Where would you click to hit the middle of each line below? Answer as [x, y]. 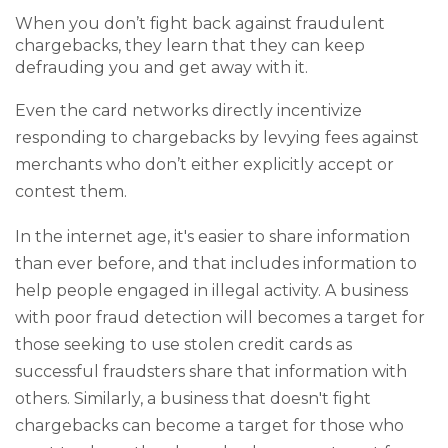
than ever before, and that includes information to [216, 264]
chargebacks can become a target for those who [209, 426]
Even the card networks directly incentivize [188, 110]
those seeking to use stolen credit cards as [183, 345]
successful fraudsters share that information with [211, 372]
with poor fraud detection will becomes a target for [220, 318]
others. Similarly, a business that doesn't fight [193, 399]
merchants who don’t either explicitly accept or [204, 164]
